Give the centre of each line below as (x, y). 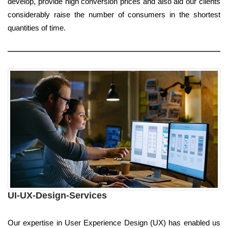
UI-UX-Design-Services (57, 196)
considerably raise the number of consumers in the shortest (114, 15)
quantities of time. (37, 28)
